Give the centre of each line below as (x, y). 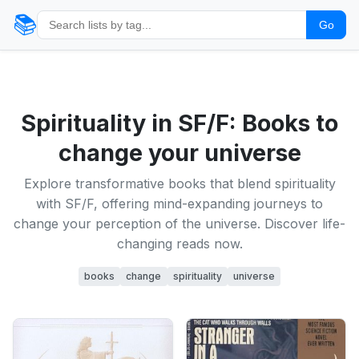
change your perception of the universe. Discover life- (179, 224)
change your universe (179, 153)
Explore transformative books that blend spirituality (179, 184)
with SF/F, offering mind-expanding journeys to (179, 204)
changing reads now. (179, 244)
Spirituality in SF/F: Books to (179, 123)
